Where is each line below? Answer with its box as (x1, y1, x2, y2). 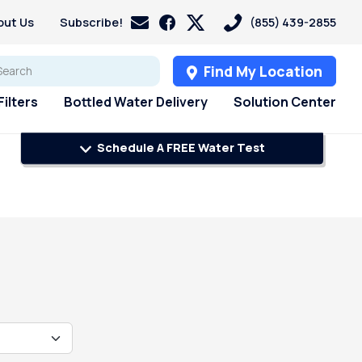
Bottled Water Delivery (64, 93, 208, 112)
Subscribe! (59, 15, 123, 30)
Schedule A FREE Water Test (94, 140, 265, 156)
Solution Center (234, 93, 336, 112)
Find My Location (200, 61, 322, 81)
